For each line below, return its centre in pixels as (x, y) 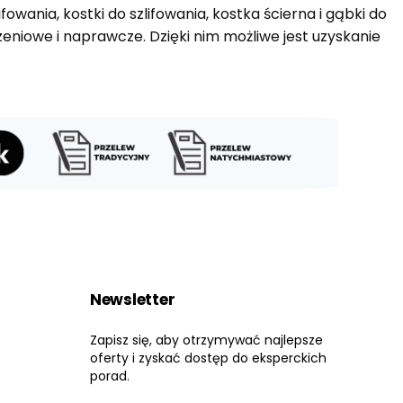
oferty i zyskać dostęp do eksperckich (208, 358)
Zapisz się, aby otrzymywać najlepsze (206, 340)
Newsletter (133, 300)
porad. (110, 376)
